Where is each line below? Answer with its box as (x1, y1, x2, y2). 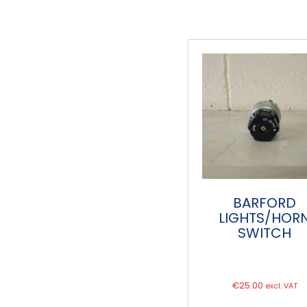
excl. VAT (265, 281, 297, 292)
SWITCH (238, 223, 292, 243)
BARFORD (233, 193, 297, 213)
